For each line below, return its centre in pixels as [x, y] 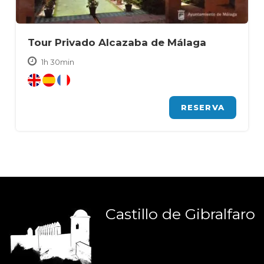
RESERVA [202, 108]
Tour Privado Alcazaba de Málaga [117, 43]
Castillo [134, 214]
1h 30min [57, 62]
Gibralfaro [218, 214]
